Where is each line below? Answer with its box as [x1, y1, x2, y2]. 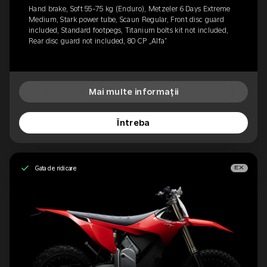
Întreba [117, 118, 150, 128]
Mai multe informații [88, 87, 179, 97]
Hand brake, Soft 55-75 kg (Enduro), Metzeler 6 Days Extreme [29, 5, 231, 14]
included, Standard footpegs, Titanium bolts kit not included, [29, 26, 229, 35]
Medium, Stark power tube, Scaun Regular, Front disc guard [29, 15, 225, 24]
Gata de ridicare [35, 164, 77, 172]
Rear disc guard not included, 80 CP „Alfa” [29, 37, 167, 46]
